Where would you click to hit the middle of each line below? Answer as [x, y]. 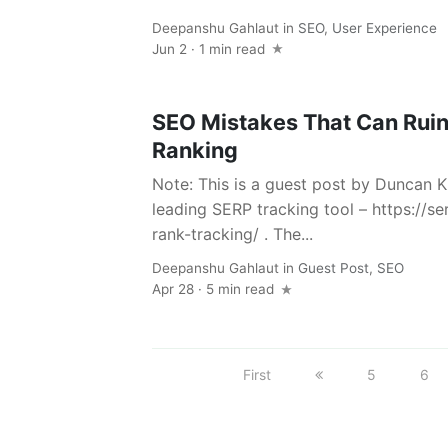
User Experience [384, 27]
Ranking [195, 149]
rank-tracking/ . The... [232, 233]
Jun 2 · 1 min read [210, 48]
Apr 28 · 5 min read [215, 288]
